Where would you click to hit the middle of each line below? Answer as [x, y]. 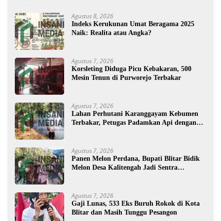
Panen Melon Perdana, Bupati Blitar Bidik [136, 158]
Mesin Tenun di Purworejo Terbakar [126, 77]
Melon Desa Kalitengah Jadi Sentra [125, 167]
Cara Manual [92, 131]
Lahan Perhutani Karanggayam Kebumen [135, 113]
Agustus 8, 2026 [92, 16]
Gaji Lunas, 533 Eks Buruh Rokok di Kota [136, 203]
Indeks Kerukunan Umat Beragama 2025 [133, 24]
